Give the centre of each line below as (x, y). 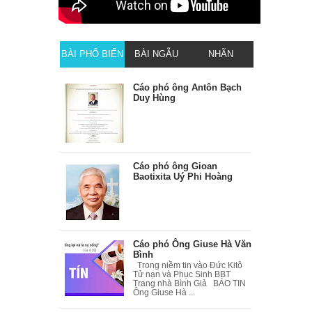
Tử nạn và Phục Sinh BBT (182, 275)
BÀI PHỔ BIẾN (92, 54)
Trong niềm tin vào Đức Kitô (188, 266)
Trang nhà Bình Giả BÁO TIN (190, 284)
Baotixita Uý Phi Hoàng (183, 176)
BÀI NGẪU (157, 54)
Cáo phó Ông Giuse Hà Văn (193, 244)
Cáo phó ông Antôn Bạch (188, 88)
